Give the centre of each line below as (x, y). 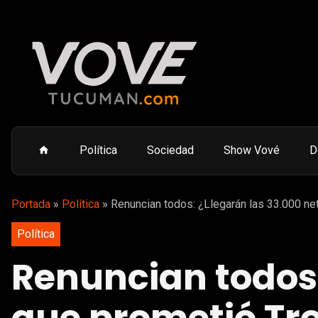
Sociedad (170, 150)
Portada (31, 204)
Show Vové (252, 150)
